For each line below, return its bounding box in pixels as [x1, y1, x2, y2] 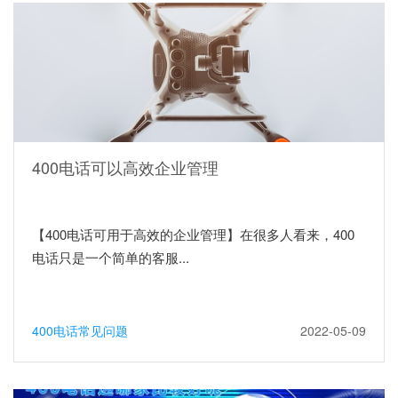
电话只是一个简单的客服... [32, 247, 189, 267]
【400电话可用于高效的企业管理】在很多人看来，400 [32, 224, 354, 243]
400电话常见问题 [32, 321, 128, 339]
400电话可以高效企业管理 [32, 155, 219, 179]
